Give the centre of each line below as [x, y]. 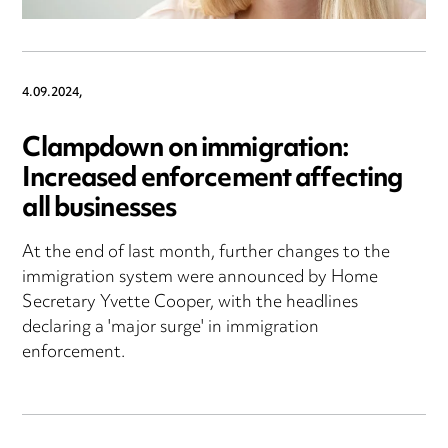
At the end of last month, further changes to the [206, 253]
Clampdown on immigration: [186, 150]
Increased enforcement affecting [212, 180]
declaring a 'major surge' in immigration [171, 328]
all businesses [99, 210]
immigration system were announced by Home [200, 278]
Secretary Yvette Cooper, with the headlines [190, 303]
